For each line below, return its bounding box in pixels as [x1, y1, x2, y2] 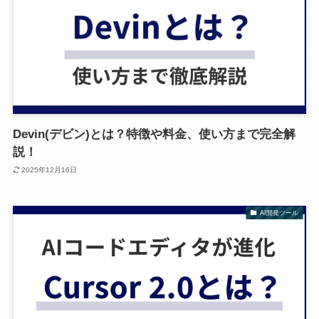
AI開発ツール [259, 209, 298, 216]
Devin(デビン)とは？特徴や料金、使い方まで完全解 [12, 127, 296, 142]
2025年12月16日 [21, 165, 78, 174]
